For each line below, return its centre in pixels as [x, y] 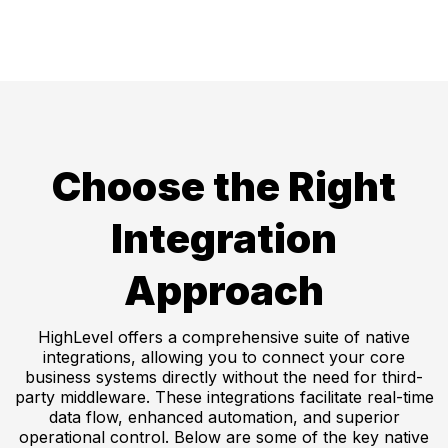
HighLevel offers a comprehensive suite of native [224, 337]
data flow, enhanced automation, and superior [224, 417]
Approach [224, 291]
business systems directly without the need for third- [224, 377]
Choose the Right [224, 187]
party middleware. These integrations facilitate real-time [224, 397]
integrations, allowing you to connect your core [224, 357]
